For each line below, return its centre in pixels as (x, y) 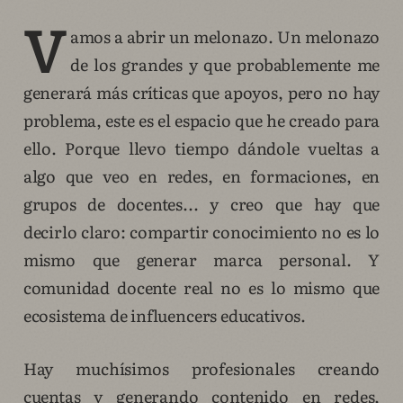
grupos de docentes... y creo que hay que (201, 204)
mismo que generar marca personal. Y (201, 260)
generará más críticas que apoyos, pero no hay (201, 93)
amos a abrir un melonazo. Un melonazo (225, 37)
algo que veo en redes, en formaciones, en (201, 176)
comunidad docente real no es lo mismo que (201, 288)
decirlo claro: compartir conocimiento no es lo (201, 232)
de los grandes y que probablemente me (225, 65)
